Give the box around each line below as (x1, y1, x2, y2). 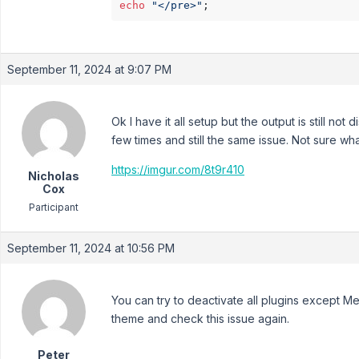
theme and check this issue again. (111, 311, 289, 325)
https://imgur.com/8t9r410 (111, 162, 244, 176)
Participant (28, 200, 79, 213)
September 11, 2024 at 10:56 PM (7, 240, 175, 255)
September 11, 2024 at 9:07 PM (7, 62, 171, 76)
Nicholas (27, 168, 79, 183)
